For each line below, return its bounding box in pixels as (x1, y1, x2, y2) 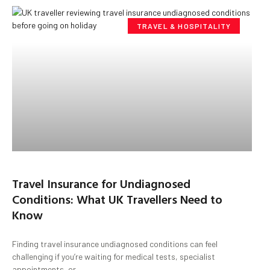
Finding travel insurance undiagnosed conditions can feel (12, 238, 218, 249)
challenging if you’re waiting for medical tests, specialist (12, 251, 215, 262)
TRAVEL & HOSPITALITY (136, 22, 231, 31)
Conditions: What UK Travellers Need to (12, 189, 222, 208)
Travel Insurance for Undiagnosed (12, 174, 190, 192)
